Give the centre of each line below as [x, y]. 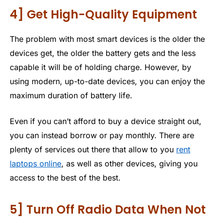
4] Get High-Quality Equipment [103, 14]
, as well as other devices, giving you [129, 164]
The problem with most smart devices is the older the [107, 39]
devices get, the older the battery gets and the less [103, 53]
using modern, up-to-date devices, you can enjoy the [107, 81]
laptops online [36, 164]
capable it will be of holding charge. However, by [100, 67]
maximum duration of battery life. [71, 95]
